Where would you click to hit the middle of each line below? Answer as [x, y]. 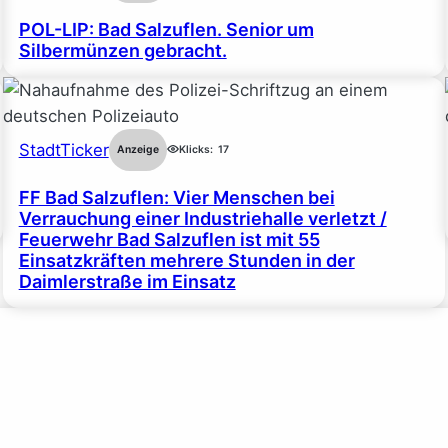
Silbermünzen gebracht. [122, 51]
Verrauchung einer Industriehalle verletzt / [202, 218]
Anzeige [137, 149]
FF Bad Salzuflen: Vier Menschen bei [176, 197]
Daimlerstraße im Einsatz [127, 281]
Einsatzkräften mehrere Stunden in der [186, 260]
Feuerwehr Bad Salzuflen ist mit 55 [169, 239]
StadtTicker [63, 149]
